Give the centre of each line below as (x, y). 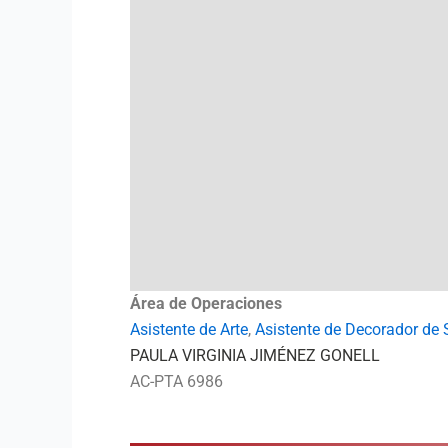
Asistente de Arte (189, 329)
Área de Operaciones (206, 303)
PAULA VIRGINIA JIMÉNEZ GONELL (255, 355)
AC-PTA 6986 (176, 381)
